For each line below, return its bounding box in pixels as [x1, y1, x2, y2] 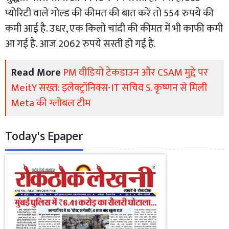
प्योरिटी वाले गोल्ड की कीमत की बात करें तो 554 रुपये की [5, 5, 214, 22]
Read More [11, 64, 61, 82]
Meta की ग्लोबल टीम [11, 95, 90, 112]
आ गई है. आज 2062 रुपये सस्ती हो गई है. [5, 35, 156, 53]
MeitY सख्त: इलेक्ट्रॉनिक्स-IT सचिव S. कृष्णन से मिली [11, 79, 207, 97]
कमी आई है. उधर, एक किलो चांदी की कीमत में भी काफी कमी [5, 20, 223, 38]
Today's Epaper [5, 126, 83, 147]
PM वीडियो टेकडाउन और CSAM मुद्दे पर [63, 64, 208, 82]
